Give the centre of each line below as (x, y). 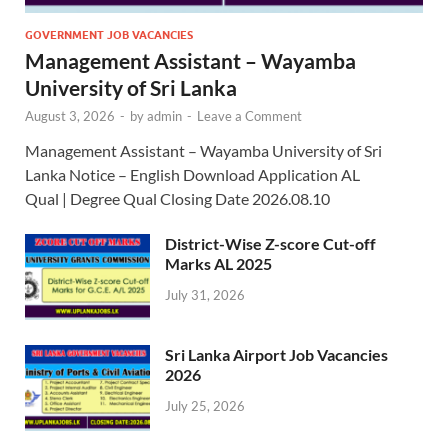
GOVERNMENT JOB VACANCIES (109, 34)
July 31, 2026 (205, 295)
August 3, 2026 (70, 115)
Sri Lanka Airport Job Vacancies (276, 354)
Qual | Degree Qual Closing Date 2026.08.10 (177, 198)
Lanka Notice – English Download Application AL (192, 174)
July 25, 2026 (205, 406)
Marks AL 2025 (218, 263)
